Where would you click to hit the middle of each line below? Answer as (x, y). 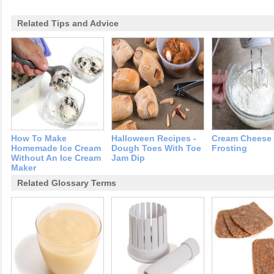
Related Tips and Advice (68, 24)
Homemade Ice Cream (56, 148)
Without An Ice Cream (56, 158)
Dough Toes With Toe (156, 148)
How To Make (39, 139)
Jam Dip (128, 158)
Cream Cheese (242, 139)
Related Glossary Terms (67, 183)
